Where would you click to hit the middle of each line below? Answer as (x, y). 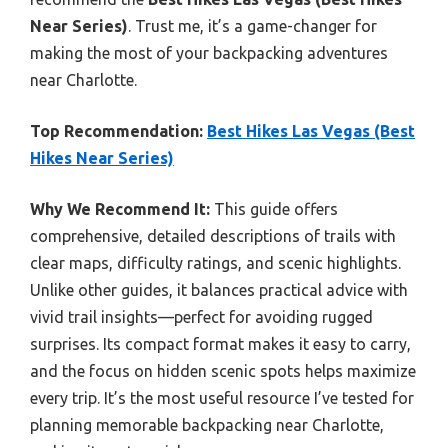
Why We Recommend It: (120, 209)
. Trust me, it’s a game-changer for (252, 26)
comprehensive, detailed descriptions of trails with (213, 236)
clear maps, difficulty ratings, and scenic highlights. (215, 263)
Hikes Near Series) (102, 158)
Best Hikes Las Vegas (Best (311, 131)
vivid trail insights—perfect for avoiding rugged (201, 317)
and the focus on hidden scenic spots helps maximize (223, 371)
